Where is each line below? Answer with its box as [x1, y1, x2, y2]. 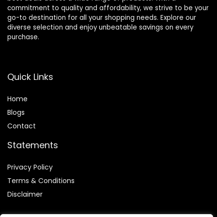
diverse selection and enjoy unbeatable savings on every [7, 23, 193, 32]
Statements [7, 139, 58, 152]
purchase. [7, 32, 39, 42]
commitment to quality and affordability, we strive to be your [7, 3, 209, 13]
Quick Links [7, 71, 53, 83]
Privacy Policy [7, 162, 53, 172]
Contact [7, 121, 36, 131]
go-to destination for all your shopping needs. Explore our [7, 13, 196, 23]
